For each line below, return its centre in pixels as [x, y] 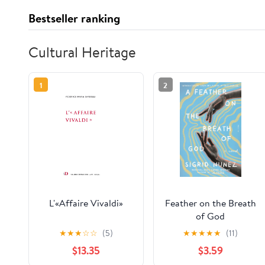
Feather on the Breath [210, 203]
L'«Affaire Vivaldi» [86, 203]
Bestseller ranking [74, 18]
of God [211, 216]
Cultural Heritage [82, 52]
